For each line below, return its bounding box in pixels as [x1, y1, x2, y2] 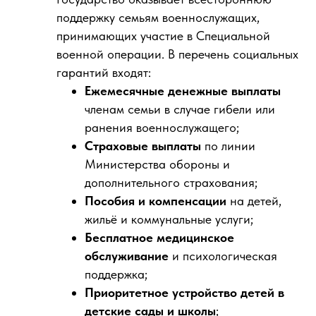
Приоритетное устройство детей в [85, 285, 284, 300]
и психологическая [169, 248, 277, 263]
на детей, [226, 193, 281, 208]
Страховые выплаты [85, 138, 201, 153]
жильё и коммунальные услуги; [85, 212, 253, 226]
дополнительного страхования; [85, 175, 257, 190]
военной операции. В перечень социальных [56, 47, 298, 61]
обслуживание [85, 248, 169, 263]
